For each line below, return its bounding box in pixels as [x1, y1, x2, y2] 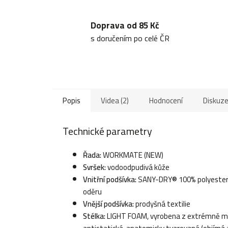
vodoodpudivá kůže [106, 160, 169, 175]
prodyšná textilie [134, 196, 190, 211]
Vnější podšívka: [83, 196, 134, 211]
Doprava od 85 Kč [91, 17, 159, 34]
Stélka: [83, 209, 105, 223]
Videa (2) [101, 93, 129, 108]
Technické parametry [63, 122, 152, 141]
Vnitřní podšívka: [83, 172, 136, 187]
